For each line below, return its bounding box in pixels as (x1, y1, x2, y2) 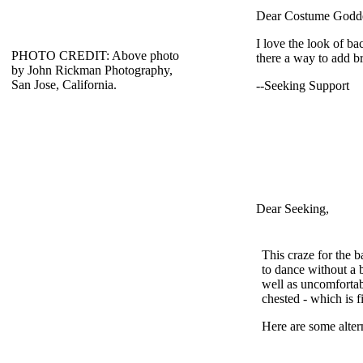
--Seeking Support (256, 78, 349, 92)
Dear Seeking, (256, 202, 329, 216)
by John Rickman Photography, (11, 63, 173, 77)
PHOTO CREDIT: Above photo (11, 49, 179, 62)
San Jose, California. (11, 78, 117, 92)
